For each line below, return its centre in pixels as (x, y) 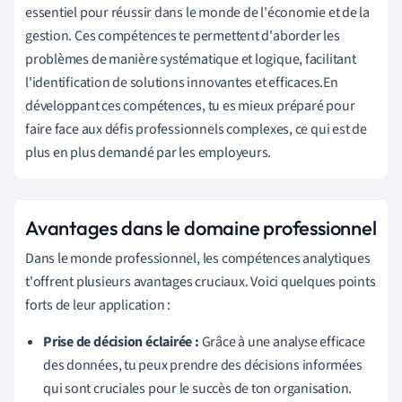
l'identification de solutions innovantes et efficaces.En (182, 82)
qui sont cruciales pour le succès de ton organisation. (198, 388)
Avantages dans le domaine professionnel (201, 227)
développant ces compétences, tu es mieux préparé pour (190, 105)
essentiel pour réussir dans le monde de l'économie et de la (198, 12)
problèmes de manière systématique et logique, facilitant (191, 59)
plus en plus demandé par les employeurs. (149, 152)
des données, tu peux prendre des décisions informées (203, 365)
